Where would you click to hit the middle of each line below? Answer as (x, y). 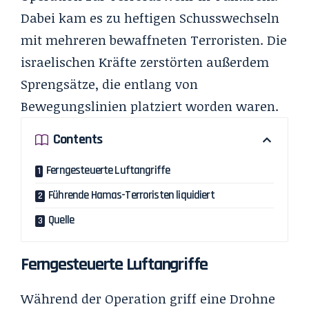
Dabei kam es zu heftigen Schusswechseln (150, 18)
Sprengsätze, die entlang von (109, 84)
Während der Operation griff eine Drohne (148, 298)
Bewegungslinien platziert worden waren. (150, 106)
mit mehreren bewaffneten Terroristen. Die (154, 40)
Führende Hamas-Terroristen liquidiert (131, 195)
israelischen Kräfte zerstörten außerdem (145, 62)
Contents (78, 140)
